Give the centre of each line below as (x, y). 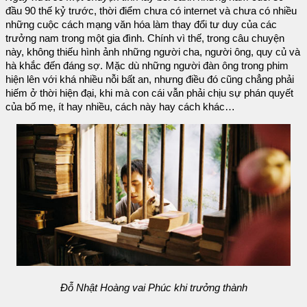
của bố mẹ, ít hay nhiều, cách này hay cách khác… (120, 107)
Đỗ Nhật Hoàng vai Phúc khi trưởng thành (153, 288)
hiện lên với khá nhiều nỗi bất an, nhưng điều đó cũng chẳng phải (150, 80)
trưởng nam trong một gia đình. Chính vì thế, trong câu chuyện (145, 39)
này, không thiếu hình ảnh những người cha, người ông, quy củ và (153, 52)
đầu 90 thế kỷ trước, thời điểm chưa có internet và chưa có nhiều (151, 11)
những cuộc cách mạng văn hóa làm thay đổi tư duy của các (141, 25)
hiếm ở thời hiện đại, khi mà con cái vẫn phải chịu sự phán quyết (149, 94)
